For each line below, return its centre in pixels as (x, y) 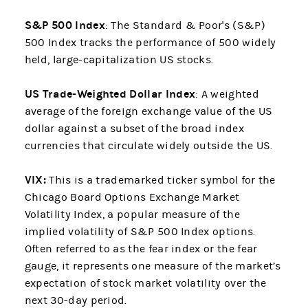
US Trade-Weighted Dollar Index (110, 94)
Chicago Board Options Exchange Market (132, 198)
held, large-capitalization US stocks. (119, 60)
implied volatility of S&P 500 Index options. (140, 232)
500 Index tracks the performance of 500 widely (150, 43)
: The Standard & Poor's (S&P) (185, 26)
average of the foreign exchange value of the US (148, 112)
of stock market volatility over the (178, 284)
